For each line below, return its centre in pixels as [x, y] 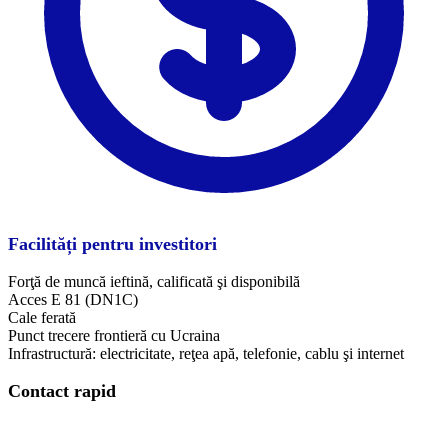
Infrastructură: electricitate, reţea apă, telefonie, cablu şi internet [206, 353]
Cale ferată [42, 317]
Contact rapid [62, 390]
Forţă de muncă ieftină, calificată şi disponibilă [154, 281]
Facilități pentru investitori [112, 243]
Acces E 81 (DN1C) [73, 299]
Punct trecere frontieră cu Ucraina [114, 335]
